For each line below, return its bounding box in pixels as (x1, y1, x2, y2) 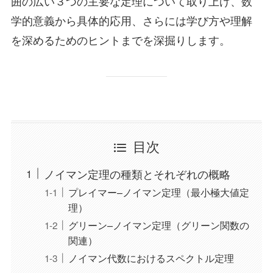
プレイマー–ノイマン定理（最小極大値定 (68, 184, 249, 199)
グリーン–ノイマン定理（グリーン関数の (68, 217, 249, 232)
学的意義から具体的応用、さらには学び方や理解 (10, 12, 252, 28)
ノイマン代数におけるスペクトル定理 (68, 250, 234, 265)
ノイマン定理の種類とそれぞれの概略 (43, 165, 230, 182)
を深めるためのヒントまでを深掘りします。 (10, 31, 230, 48)
